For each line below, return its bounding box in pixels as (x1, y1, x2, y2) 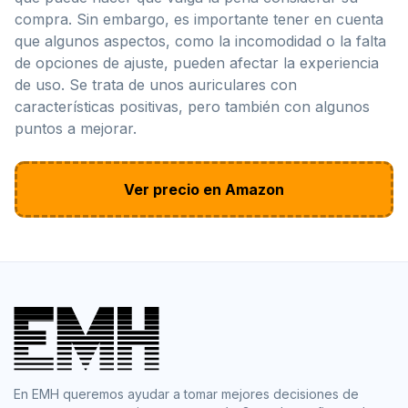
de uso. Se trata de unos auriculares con (15, 76, 297, 95)
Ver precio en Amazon (124, 180, 284, 199)
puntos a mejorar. (15, 119, 137, 138)
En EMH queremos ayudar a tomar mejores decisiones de (14, 386, 359, 403)
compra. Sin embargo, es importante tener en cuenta (15, 10, 383, 29)
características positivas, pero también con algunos (15, 97, 370, 117)
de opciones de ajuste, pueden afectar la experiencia (15, 54, 379, 73)
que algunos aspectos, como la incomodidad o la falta (15, 32, 386, 51)
